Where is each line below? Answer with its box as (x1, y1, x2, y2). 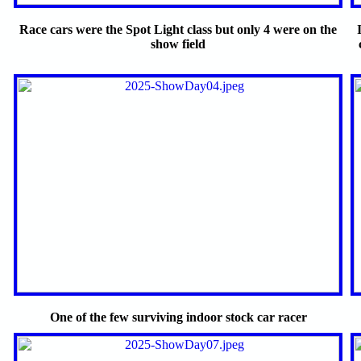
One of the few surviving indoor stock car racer (49, 310, 307, 325)
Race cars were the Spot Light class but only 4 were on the (19, 23, 337, 37)
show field (151, 37, 205, 52)
